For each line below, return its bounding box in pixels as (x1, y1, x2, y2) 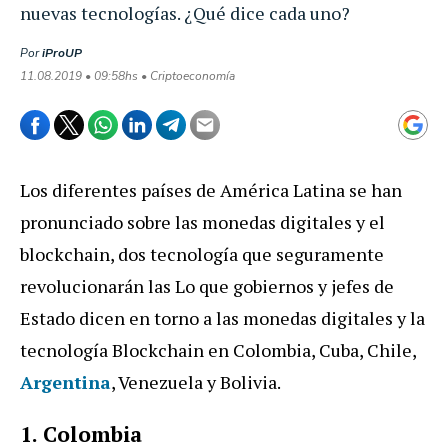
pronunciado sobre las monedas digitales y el (20, 209, 385, 234)
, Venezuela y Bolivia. (111, 369, 281, 394)
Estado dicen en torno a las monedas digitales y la (20, 305, 425, 330)
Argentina (20, 369, 111, 394)
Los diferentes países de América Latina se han (20, 177, 402, 202)
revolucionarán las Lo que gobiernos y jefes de (20, 273, 394, 298)
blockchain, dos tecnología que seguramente (20, 241, 384, 266)
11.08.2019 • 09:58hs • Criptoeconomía (20, 67, 235, 84)
